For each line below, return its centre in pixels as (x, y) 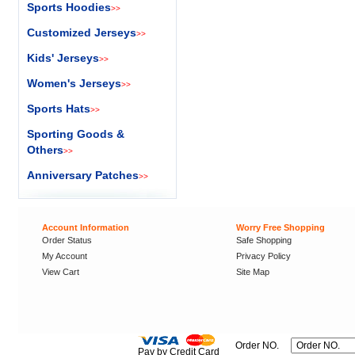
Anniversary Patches (83, 175)
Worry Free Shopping (281, 227)
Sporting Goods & (76, 134)
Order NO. (257, 345)
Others (45, 150)
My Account (65, 256)
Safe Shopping (264, 240)
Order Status (67, 240)
